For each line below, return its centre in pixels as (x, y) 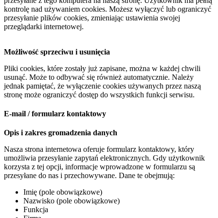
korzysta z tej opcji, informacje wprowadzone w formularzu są (100, 167)
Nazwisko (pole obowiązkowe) (72, 201)
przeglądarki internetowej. (44, 26)
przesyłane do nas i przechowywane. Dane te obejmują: (89, 176)
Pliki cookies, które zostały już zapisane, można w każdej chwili (102, 68)
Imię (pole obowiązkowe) (63, 192)
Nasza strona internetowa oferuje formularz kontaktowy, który (99, 149)
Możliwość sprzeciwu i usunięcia (57, 52)
